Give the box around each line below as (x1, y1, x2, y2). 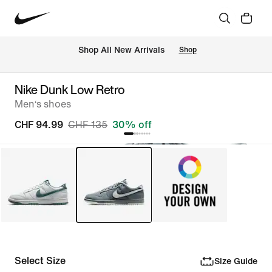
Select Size (15, 256, 66, 266)
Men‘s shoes (15, 99, 71, 109)
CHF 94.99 (15, 120, 63, 130)
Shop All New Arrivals (78, 46, 165, 55)
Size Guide (214, 256, 257, 266)
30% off (112, 120, 152, 130)
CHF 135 (68, 120, 107, 130)
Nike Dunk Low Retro (15, 81, 125, 98)
